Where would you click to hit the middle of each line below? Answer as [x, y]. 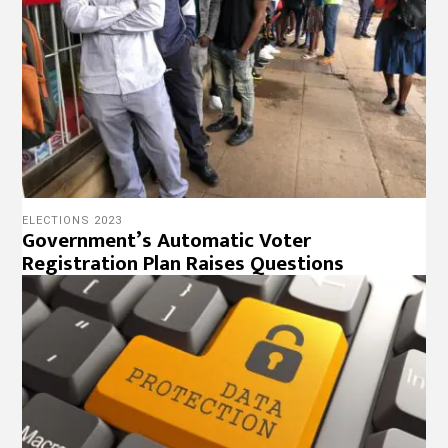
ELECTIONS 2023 [72, 220]
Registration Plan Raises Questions [183, 263]
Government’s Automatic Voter [167, 240]
